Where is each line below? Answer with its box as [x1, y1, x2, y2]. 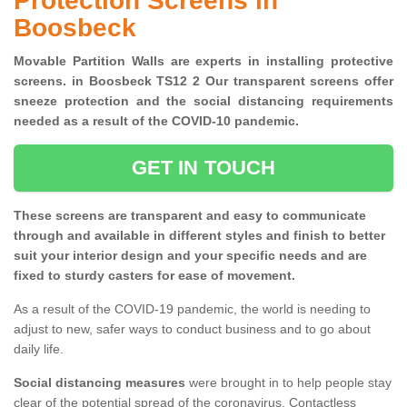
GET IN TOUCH [131, 156, 276, 180]
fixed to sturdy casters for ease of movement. [14, 268, 295, 283]
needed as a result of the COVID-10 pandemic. [14, 114, 306, 129]
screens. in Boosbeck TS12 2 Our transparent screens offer [14, 74, 393, 89]
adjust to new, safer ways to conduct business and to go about [14, 322, 371, 337]
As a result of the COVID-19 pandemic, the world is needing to [14, 302, 371, 317]
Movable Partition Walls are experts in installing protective [14, 54, 393, 69]
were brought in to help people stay [185, 375, 392, 391]
